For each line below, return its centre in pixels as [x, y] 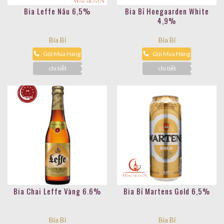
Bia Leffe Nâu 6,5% [57, 11]
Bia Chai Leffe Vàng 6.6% [57, 191]
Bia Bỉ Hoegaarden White [167, 11]
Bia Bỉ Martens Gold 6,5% [167, 191]
